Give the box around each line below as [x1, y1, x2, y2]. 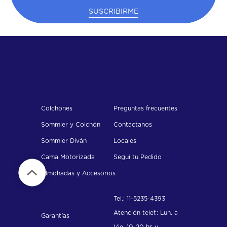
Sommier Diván [41, 138, 87, 144]
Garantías [41, 213, 69, 219]
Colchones [41, 105, 72, 112]
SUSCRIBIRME [89, 8, 138, 16]
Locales [113, 138, 136, 144]
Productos [41, 89, 78, 96]
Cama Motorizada [41, 154, 95, 161]
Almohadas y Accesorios [41, 170, 116, 177]
